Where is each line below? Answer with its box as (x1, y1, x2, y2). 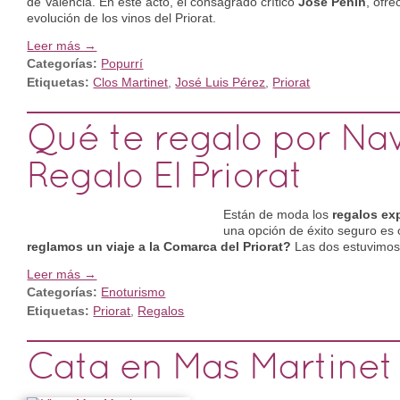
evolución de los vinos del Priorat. (27, 10, 217, 25)
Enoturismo (101, 284, 166, 299)
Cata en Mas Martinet (27, 352, 393, 386)
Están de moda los (222, 206, 332, 221)
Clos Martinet (93, 74, 169, 89)
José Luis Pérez (175, 74, 266, 89)
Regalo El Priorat (27, 161, 303, 195)
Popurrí (101, 55, 144, 71)
